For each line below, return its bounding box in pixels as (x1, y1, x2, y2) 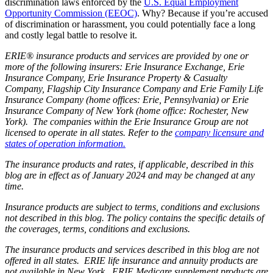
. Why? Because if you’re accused (137, 7, 268, 18)
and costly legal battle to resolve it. (5, 29, 137, 40)
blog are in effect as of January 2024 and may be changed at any (5, 169, 255, 180)
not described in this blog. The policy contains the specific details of (5, 212, 264, 223)
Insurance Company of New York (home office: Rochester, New (5, 105, 249, 116)
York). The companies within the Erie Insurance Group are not (5, 116, 248, 127)
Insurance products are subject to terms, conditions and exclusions (5, 201, 260, 212)
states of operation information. (5, 138, 126, 149)
